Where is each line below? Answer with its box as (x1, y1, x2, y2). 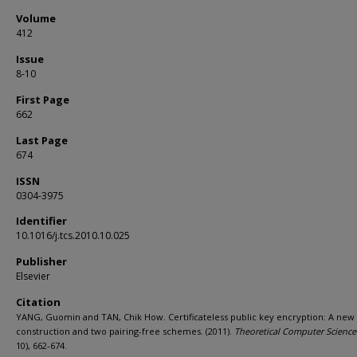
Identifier (16, 214, 67, 228)
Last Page (16, 133, 68, 147)
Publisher (16, 254, 67, 269)
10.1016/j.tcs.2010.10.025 (16, 229, 130, 242)
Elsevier (16, 269, 50, 283)
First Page (16, 92, 69, 107)
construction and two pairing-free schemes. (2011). (16, 325, 234, 337)
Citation (16, 295, 61, 309)
